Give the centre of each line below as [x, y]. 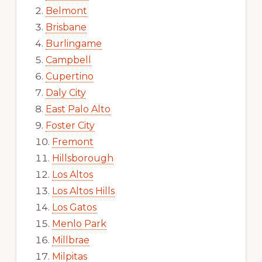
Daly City [65, 92]
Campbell [68, 60]
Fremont [73, 142]
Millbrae [70, 240]
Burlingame [73, 43]
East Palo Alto [78, 109]
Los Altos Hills [83, 191]
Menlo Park [79, 223]
